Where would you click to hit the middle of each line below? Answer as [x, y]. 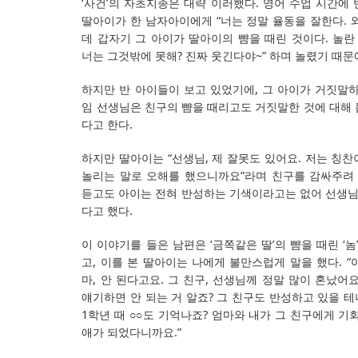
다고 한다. [107, 124]
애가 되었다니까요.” [132, 332]
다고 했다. [107, 210]
